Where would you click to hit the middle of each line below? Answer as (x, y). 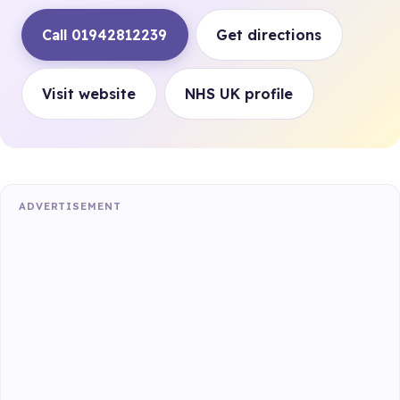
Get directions (269, 35)
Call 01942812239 (105, 35)
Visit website (89, 94)
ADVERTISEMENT (70, 206)
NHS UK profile (239, 94)
